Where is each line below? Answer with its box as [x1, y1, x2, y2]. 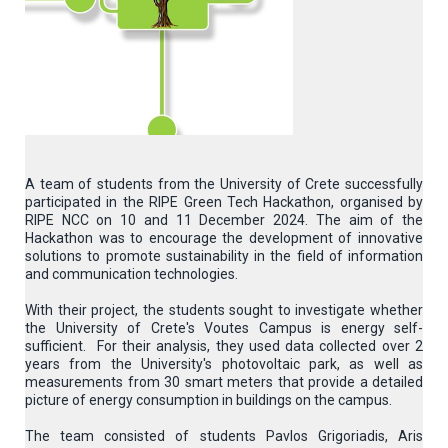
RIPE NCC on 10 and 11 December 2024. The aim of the [25, 212, 423, 228]
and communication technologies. [25, 266, 238, 282]
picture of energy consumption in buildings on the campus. [25, 392, 392, 408]
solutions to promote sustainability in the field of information [25, 248, 423, 264]
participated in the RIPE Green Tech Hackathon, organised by [25, 194, 423, 210]
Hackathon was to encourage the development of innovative [25, 230, 423, 246]
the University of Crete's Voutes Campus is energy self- [25, 320, 423, 336]
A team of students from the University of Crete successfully [25, 176, 423, 192]
